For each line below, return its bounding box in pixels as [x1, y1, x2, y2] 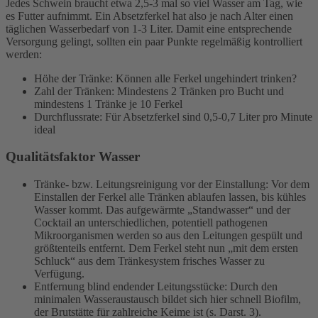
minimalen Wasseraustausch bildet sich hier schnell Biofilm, [34, 293, 301, 306]
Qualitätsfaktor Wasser [6, 149, 140, 165]
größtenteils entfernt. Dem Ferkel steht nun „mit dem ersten [34, 242, 298, 255]
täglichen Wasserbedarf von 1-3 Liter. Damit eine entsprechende [6, 22, 292, 35]
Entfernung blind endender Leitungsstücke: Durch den [34, 280, 278, 293]
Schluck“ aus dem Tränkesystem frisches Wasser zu [34, 255, 265, 268]
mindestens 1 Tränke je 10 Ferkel [34, 97, 182, 110]
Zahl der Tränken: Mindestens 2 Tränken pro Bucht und [34, 84, 284, 97]
